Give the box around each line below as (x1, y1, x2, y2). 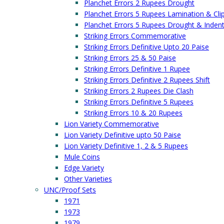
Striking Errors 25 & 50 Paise (84, 53, 176, 62)
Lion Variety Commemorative (64, 119, 159, 128)
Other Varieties (64, 174, 112, 183)
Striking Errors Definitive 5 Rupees (84, 97, 193, 106)
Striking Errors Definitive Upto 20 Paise (84, 42, 209, 51)
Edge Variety (64, 163, 104, 172)
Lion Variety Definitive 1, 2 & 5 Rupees (64, 141, 188, 150)
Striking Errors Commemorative (84, 31, 186, 40)
